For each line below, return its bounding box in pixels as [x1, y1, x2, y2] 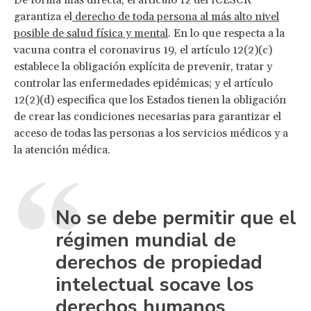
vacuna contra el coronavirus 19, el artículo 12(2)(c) [14, 42, 272, 57]
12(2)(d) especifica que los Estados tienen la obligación [14, 92, 286, 107]
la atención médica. [14, 142, 110, 157]
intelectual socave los [56, 271, 254, 298]
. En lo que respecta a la [168, 26, 285, 40]
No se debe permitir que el [56, 204, 296, 231]
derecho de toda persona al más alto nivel [72, 9, 279, 24]
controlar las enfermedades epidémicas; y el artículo [14, 76, 273, 90]
